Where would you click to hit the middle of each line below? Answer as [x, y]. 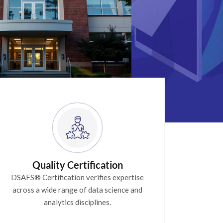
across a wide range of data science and [78, 189]
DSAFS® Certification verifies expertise [78, 177]
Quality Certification [77, 165]
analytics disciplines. [78, 202]
